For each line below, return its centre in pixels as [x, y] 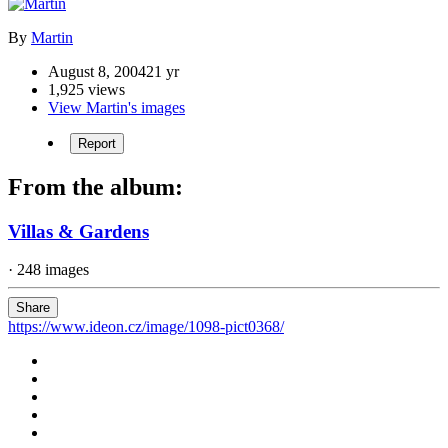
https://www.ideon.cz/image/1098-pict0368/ [146, 327]
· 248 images [48, 270]
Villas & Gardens [78, 231]
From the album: [95, 186]
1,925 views [86, 89]
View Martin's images [116, 107]
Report [97, 143]
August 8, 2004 [97, 71]
